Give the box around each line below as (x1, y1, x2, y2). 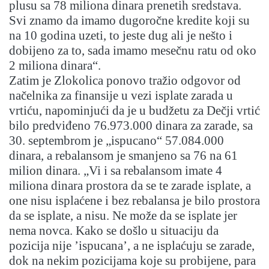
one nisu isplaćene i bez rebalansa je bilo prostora (9, 193, 260, 208)
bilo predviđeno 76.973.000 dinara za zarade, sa (9, 118, 253, 133)
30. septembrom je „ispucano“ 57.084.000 (9, 133, 224, 148)
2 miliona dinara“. (9, 58, 101, 73)
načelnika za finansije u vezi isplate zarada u (9, 88, 233, 103)
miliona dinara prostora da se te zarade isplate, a (9, 178, 251, 193)
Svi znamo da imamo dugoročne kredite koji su (9, 13, 250, 28)
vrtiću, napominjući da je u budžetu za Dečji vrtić (9, 103, 260, 118)
